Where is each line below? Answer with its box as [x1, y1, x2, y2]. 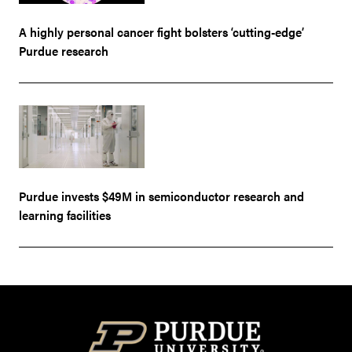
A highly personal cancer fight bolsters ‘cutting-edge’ [19, 23, 304, 42]
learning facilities [19, 206, 111, 225]
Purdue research [19, 42, 108, 60]
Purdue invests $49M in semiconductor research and [19, 187, 304, 206]
